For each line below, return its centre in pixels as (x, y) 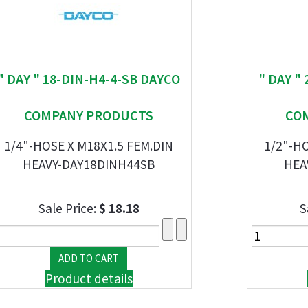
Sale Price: (68, 208)
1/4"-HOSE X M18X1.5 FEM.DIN (89, 146)
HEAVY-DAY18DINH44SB (89, 164)
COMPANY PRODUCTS (89, 115)
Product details (89, 278)
